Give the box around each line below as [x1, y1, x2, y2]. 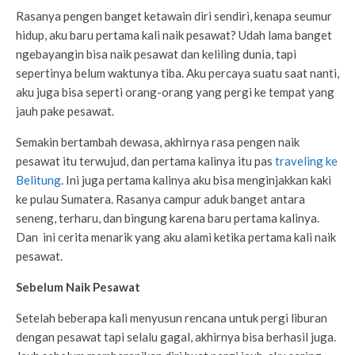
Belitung [16, 173, 61, 188]
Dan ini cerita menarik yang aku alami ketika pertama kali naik [16, 230, 336, 245]
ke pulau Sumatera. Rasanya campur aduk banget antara [16, 192, 305, 207]
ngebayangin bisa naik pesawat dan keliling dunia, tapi [16, 47, 296, 62]
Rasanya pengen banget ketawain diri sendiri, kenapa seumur [16, 9, 332, 24]
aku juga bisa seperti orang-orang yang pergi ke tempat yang [16, 85, 334, 100]
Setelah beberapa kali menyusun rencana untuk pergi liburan [16, 311, 327, 326]
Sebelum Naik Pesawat [16, 280, 140, 295]
